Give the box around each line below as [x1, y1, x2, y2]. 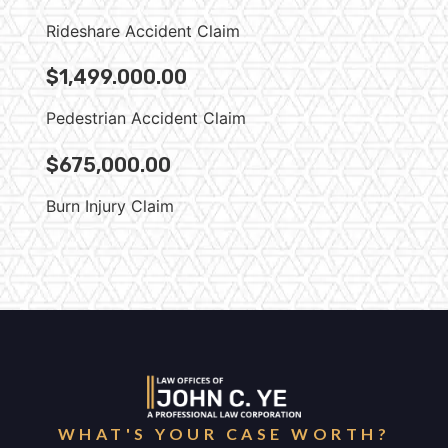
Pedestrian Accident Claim [46, 108, 246, 129]
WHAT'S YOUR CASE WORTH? [57, 424, 391, 444]
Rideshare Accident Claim [46, 20, 240, 41]
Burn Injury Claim [46, 195, 174, 216]
